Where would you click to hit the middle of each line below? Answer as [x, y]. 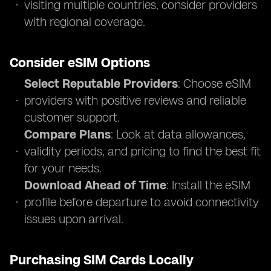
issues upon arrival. [74, 219]
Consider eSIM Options [80, 63]
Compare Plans [67, 134]
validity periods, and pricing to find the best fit [142, 151]
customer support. [72, 117]
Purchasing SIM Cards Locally [102, 260]
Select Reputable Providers [101, 83]
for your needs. [63, 168]
